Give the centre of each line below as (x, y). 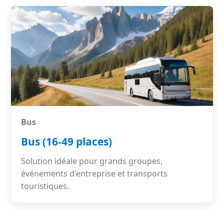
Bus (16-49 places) (67, 141)
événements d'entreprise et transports (94, 173)
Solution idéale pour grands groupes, (92, 161)
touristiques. (45, 186)
